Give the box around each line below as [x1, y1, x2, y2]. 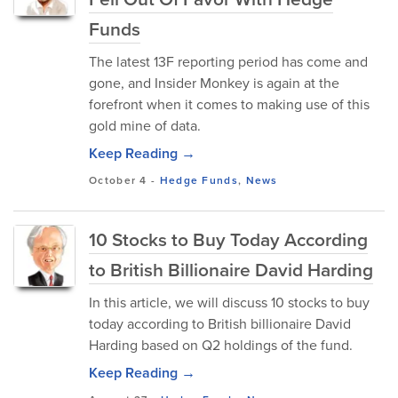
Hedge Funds [159, 172, 238, 188]
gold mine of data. [89, 115, 201, 136]
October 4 [89, 172, 147, 188]
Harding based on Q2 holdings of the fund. [89, 335, 353, 355]
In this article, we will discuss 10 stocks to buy [89, 292, 370, 313]
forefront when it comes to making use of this [89, 94, 370, 115]
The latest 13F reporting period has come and [89, 52, 368, 72]
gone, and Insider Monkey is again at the [89, 73, 339, 93]
